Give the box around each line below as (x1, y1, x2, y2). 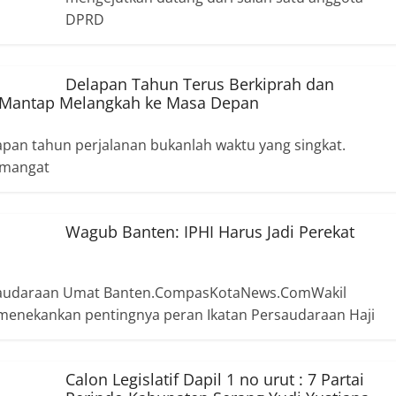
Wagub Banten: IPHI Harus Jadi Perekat (65, 220, 354, 242)
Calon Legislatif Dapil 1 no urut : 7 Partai (65, 368, 364, 390)
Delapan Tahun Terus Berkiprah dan (65, 72, 334, 95)
